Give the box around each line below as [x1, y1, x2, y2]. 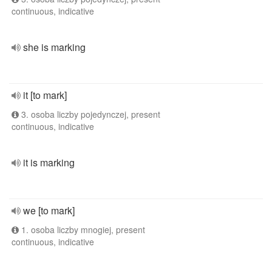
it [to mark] [23, 88, 67, 102]
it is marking [23, 155, 75, 169]
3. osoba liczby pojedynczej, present [19, 108, 160, 120]
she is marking [23, 40, 86, 54]
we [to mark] [23, 203, 75, 217]
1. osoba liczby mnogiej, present [19, 223, 145, 236]
